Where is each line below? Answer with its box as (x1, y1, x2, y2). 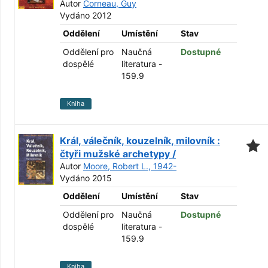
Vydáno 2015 (60, 173, 112, 183)
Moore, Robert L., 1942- (83, 161, 176, 171)
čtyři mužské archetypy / (60, 148, 176, 160)
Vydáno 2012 (60, 10, 111, 20)
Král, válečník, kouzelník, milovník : (60, 135, 220, 147)
